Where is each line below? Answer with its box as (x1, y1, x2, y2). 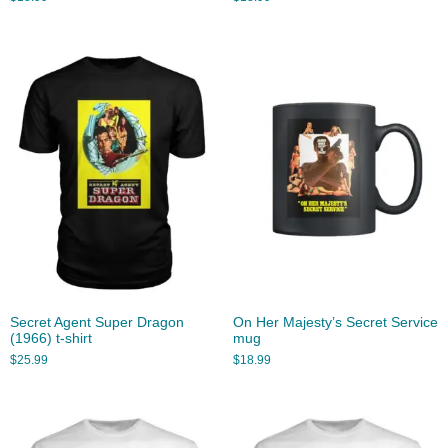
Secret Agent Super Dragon (10, 315, 184, 331)
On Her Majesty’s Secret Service (232, 315, 438, 331)
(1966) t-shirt (10, 331, 92, 347)
